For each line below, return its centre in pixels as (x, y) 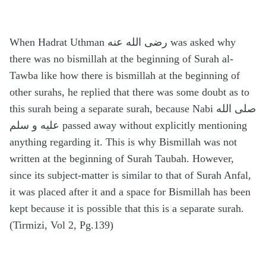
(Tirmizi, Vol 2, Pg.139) (61, 225)
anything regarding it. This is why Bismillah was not (123, 142)
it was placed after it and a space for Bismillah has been (130, 192)
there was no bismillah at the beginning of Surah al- (121, 59)
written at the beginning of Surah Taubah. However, (122, 159)
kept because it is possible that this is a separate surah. (127, 209)
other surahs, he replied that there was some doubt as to (129, 92)
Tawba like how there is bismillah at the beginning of (125, 76)
